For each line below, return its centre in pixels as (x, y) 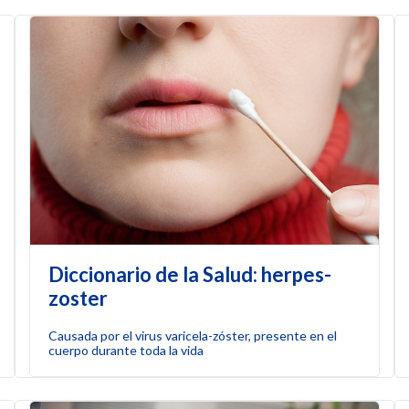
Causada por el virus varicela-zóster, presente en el (193, 335)
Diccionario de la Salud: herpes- (190, 274)
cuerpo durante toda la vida (126, 350)
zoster (79, 298)
